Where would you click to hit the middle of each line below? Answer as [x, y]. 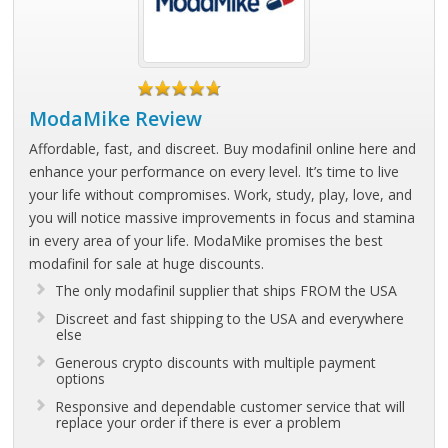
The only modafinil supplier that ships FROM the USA [226, 290]
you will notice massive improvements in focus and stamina [222, 217]
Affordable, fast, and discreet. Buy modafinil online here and [223, 148]
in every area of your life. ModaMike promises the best [206, 240]
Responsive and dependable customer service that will [230, 406]
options [81, 378]
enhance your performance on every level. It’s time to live [214, 171]
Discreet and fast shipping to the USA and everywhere [230, 318]
